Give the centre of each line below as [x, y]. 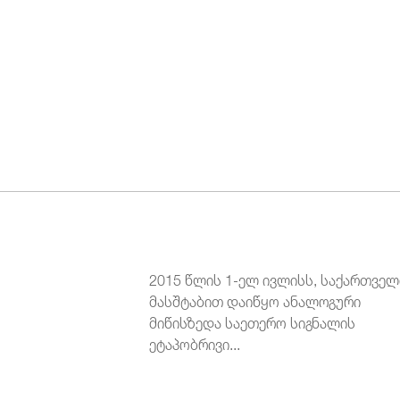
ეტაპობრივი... [195, 342]
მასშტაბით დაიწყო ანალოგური [255, 300]
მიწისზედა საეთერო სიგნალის [253, 321]
